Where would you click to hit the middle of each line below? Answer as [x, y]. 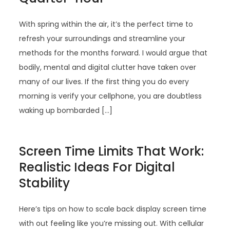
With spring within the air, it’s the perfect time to [106, 24]
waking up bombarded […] [66, 110]
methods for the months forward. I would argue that [113, 53]
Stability [45, 183]
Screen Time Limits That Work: [112, 151]
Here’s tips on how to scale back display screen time [113, 209]
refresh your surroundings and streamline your [102, 39]
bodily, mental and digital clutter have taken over [108, 67]
